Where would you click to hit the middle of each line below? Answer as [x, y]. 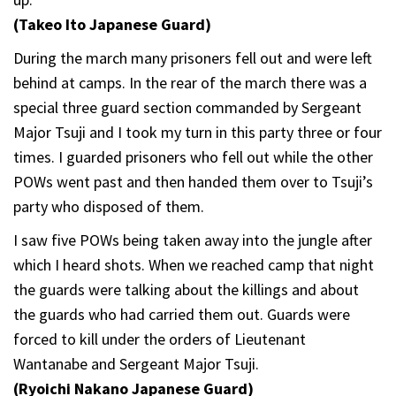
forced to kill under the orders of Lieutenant [160, 339]
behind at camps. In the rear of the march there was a [190, 82]
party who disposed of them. [109, 206]
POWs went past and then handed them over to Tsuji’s [193, 181]
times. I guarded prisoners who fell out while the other [193, 156]
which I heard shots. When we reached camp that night [194, 264]
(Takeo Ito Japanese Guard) [112, 24]
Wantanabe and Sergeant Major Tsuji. [136, 363]
